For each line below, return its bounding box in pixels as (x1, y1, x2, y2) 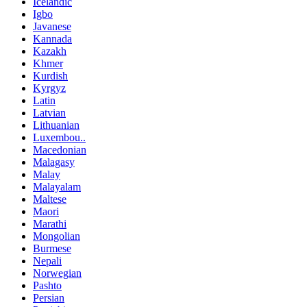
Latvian (33, 107, 66, 119)
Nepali (33, 255, 62, 267)
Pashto (33, 280, 62, 292)
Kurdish (33, 70, 68, 82)
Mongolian (33, 230, 80, 243)
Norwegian (33, 267, 82, 280)
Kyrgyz (33, 82, 66, 95)
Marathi (33, 218, 66, 230)
